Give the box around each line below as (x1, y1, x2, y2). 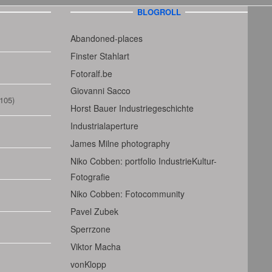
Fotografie (70, 170, 110, 183)
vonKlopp (70, 257, 106, 270)
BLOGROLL (137, 6, 181, 18)
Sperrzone (70, 222, 110, 235)
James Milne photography (70, 137, 170, 149)
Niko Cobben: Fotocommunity (70, 188, 185, 200)
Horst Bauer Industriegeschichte (70, 102, 194, 115)
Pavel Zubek (70, 205, 118, 218)
